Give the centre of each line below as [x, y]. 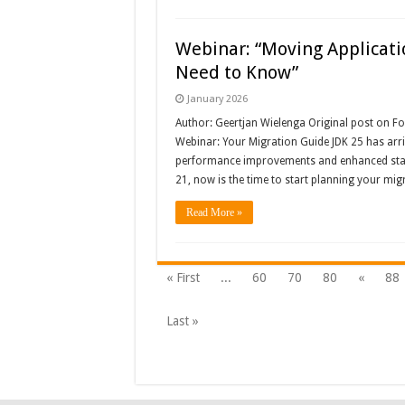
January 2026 [217, 99]
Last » [182, 321]
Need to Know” [236, 73]
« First [183, 278]
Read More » [214, 213]
